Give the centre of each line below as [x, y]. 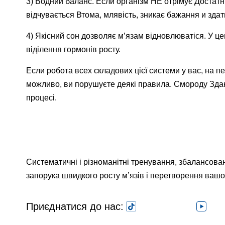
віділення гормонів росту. [73, 49]
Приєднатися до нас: [75, 206]
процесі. [41, 98]
